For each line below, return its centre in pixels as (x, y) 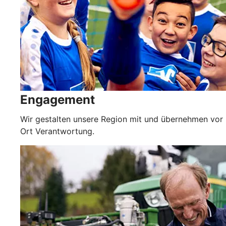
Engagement (58, 99)
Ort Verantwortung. (57, 131)
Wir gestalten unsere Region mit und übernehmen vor (122, 119)
